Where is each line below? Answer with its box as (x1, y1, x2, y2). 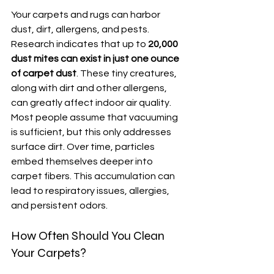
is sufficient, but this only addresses (11, 127, 173, 137)
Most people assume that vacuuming (11, 113, 180, 122)
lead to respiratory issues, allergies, (11, 186, 171, 196)
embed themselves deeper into (11, 157, 155, 166)
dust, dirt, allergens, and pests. (11, 24, 151, 34)
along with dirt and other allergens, (11, 83, 169, 93)
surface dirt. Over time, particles (11, 142, 157, 152)
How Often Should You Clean (11, 228, 167, 243)
